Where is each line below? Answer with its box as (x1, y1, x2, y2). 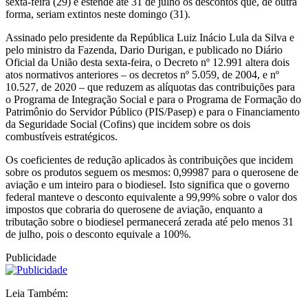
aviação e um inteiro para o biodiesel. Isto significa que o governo (5, 179, 289, 191)
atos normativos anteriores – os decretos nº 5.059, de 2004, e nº (5, 69, 279, 81)
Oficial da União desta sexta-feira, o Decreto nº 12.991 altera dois (5, 56, 289, 69)
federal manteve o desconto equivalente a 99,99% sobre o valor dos (5, 191, 297, 203)
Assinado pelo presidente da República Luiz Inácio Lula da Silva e (5, 32, 294, 44)
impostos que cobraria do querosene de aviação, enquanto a (5, 203, 263, 216)
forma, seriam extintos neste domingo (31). (5, 8, 190, 21)
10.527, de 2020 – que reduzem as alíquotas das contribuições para (5, 81, 295, 93)
